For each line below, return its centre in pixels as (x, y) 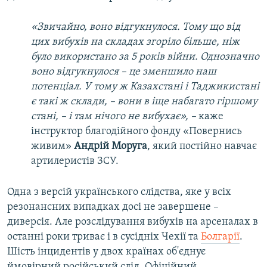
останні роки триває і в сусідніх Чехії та (104, 237)
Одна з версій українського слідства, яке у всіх (119, 193)
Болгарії (220, 237)
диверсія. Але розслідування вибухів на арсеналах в (133, 222)
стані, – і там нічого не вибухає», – (115, 117)
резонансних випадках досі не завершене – (113, 207)
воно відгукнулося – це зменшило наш (124, 72)
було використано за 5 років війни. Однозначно (145, 57)
